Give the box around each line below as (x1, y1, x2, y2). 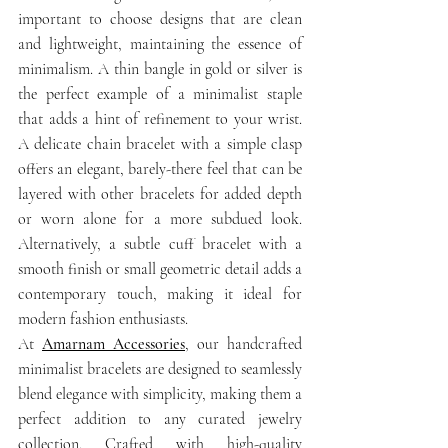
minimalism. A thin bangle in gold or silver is (18, 59, 302, 80)
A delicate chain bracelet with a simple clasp (18, 134, 302, 155)
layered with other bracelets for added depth (18, 184, 302, 205)
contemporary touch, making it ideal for (18, 284, 302, 305)
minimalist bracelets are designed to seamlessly (18, 359, 302, 380)
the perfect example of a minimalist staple (18, 84, 302, 105)
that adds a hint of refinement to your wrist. (18, 109, 302, 130)
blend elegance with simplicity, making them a (18, 384, 302, 405)
